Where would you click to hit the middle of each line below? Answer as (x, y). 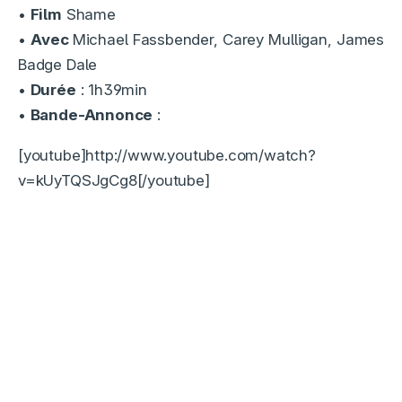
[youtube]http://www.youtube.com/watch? (167, 155)
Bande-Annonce (92, 115)
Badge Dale (58, 65)
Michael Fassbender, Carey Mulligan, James (228, 39)
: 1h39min (111, 90)
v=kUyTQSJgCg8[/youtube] (114, 180)
